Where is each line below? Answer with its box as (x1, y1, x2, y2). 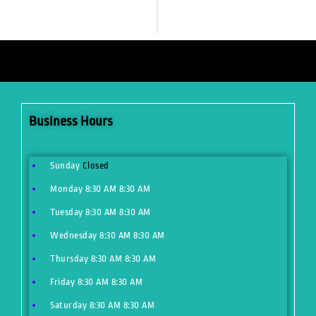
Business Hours (29, 114, 113, 130)
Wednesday (50, 230, 99, 241)
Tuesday (50, 207, 85, 218)
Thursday (50, 253, 91, 265)
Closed (82, 160, 109, 171)
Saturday (50, 300, 90, 311)
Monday (50, 183, 85, 195)
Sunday (50, 160, 83, 171)
